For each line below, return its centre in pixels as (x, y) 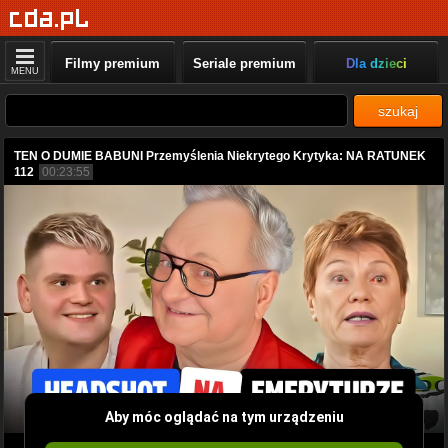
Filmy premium (113, 63)
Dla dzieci (376, 63)
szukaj (398, 111)
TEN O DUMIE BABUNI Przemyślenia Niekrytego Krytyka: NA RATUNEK (220, 156)
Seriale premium (244, 63)
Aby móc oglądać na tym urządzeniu (224, 416)
